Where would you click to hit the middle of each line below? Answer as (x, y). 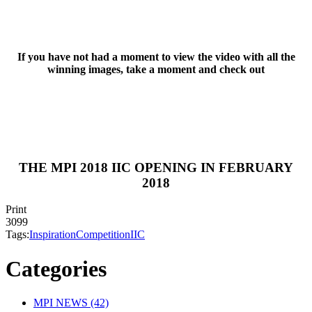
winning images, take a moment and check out (156, 69)
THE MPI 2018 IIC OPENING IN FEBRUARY (156, 167)
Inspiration (53, 235)
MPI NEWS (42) (71, 303)
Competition (103, 235)
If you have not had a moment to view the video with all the (156, 56)
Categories (56, 268)
